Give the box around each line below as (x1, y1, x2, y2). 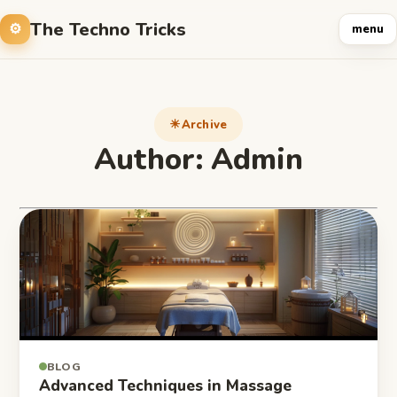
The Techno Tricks (30, 17, 186, 42)
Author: (94, 139, 211, 180)
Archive (181, 116, 228, 133)
